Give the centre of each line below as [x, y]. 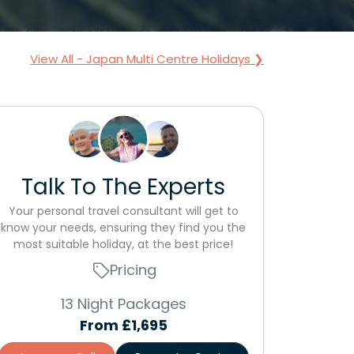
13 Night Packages [123, 304]
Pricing [133, 270]
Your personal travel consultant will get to [123, 211]
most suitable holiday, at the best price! [123, 244]
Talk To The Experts [123, 187]
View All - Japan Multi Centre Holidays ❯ [147, 59]
